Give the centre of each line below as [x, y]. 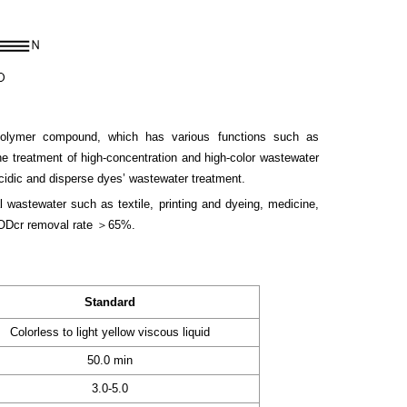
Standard [110, 303]
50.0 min [110, 361]
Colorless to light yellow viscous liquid [110, 333]
